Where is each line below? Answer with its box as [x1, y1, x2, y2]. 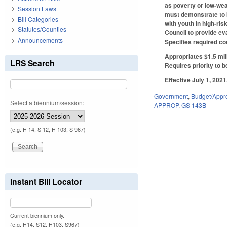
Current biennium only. [10, 211, 64, 219]
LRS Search [10, 57, 55, 69]
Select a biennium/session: [10, 98, 84, 107]
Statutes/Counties [18, 25, 66, 34]
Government [154, 92, 188, 101]
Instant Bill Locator [10, 175, 82, 187]
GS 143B [181, 101, 207, 110]
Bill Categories [18, 14, 58, 23]
